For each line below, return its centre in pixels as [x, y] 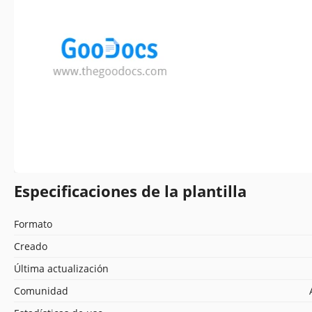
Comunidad [41, 290]
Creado [31, 246]
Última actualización [61, 268]
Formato [33, 224]
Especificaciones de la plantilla [130, 190]
